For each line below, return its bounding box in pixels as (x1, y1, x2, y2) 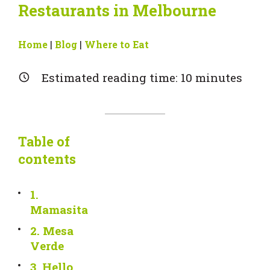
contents (18, 150, 76, 168)
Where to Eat (84, 38, 149, 51)
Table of (18, 133, 70, 151)
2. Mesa (30, 223, 74, 239)
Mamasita (30, 202, 88, 218)
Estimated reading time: (42, 70, 181, 86)
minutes (192, 70, 242, 86)
